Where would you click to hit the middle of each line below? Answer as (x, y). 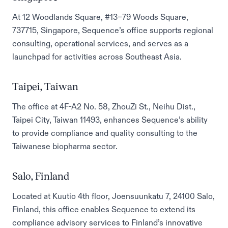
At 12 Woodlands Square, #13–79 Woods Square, (100, 17)
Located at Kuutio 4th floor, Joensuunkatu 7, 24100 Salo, (113, 196)
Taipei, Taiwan (45, 87)
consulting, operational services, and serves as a (100, 43)
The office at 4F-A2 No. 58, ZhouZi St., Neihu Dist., (104, 106)
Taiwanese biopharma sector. (65, 146)
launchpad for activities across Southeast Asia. (97, 56)
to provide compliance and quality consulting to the (105, 133)
